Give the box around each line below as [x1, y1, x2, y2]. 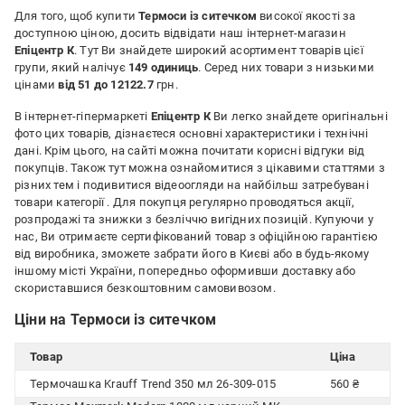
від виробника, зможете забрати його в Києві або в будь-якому [14, 247, 370, 260]
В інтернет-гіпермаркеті [14, 109, 151, 123]
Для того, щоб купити [14, 9, 139, 23]
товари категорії [14, 195, 108, 209]
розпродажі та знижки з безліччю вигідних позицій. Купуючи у [14, 212, 373, 226]
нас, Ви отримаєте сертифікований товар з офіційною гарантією [14, 230, 379, 243]
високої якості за [257, 9, 356, 23]
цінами [14, 78, 59, 91]
